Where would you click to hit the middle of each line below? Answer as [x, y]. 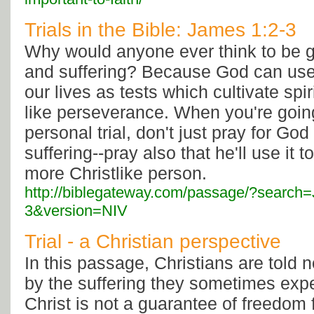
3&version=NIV [76, 211]
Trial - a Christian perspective [153, 242]
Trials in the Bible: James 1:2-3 [161, 30]
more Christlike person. [116, 173]
